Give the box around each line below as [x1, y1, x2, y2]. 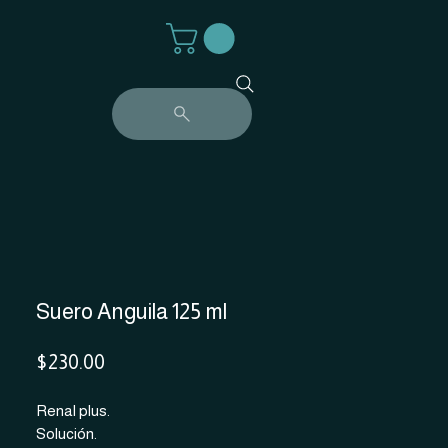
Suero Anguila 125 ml [36, 299, 227, 324]
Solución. [36, 425, 97, 442]
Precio [104, 350, 160, 372]
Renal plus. [36, 402, 110, 419]
